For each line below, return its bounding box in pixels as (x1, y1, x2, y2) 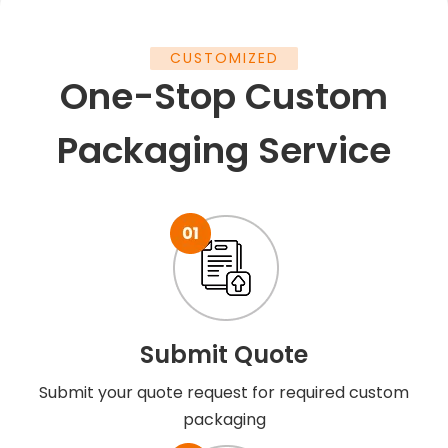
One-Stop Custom (60, 71, 388, 122)
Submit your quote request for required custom (39, 381, 409, 404)
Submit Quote (140, 338, 308, 371)
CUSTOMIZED (169, 48, 279, 68)
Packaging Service (57, 125, 391, 176)
